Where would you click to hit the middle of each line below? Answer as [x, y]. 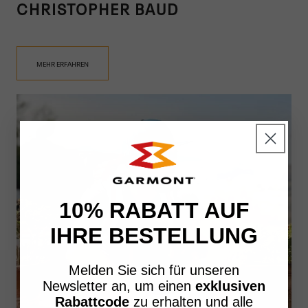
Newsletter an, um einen [119, 286]
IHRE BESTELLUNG [154, 235]
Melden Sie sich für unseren [154, 270]
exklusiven [230, 286]
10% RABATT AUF [154, 210]
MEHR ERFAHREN [63, 64]
